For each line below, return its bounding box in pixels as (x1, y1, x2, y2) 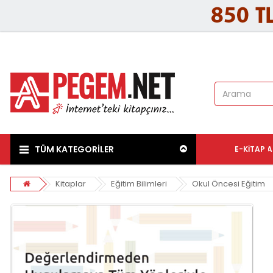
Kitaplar (55, 178, 86, 190)
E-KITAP (235, 144, 266, 155)
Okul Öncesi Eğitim (192, 178, 265, 190)
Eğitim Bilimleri (111, 178, 167, 190)
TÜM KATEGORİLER (35, 143, 114, 156)
